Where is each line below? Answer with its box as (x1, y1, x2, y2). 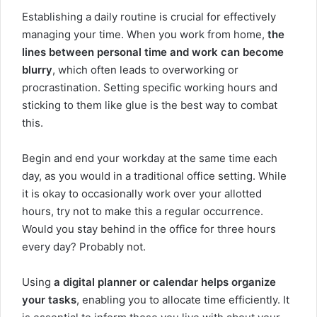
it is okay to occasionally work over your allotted (22, 187, 262, 200)
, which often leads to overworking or (52, 63, 238, 76)
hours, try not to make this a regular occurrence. (22, 204, 263, 218)
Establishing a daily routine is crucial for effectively (22, 10, 276, 23)
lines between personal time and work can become (22, 45, 284, 59)
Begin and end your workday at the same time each (22, 151, 277, 165)
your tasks (22, 293, 76, 306)
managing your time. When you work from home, (22, 28, 267, 41)
